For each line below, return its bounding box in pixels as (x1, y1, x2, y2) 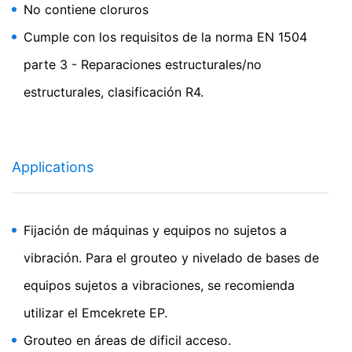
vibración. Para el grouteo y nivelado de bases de (24, 250, 319, 266)
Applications (12, 159, 93, 175)
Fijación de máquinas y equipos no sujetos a (24, 222, 287, 238)
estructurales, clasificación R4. (24, 84, 203, 100)
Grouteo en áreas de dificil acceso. (24, 332, 231, 348)
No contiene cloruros (24, 2, 148, 17)
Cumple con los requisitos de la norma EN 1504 (24, 29, 307, 45)
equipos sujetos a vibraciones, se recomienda (24, 277, 295, 293)
